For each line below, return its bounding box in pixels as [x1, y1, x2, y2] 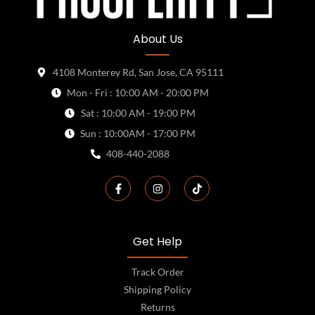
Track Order [131, 266, 184, 278]
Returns [140, 301, 175, 314]
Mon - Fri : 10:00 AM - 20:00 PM [67, 86, 210, 99]
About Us [132, 31, 183, 48]
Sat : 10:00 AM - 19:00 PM [80, 107, 195, 120]
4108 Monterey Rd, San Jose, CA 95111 [52, 66, 224, 79]
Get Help [133, 233, 182, 250]
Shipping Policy [124, 283, 191, 296]
